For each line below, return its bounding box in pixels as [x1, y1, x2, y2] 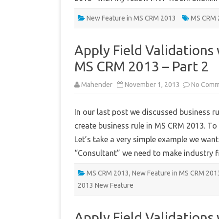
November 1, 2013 [123, 81, 183, 89]
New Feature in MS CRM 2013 [87, 14, 176, 22]
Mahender [81, 81, 112, 89]
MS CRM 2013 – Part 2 [74, 59, 209, 74]
